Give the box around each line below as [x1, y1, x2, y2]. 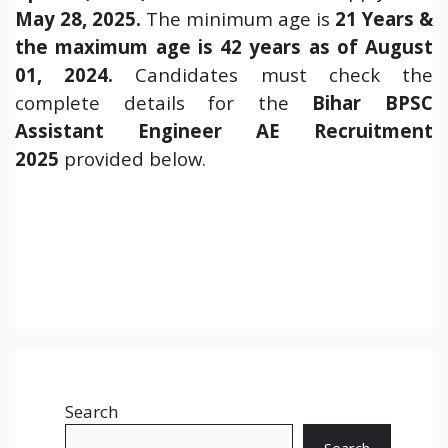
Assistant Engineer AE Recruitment [15, 118, 433, 143]
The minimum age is [141, 6, 335, 31]
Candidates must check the [113, 62, 434, 87]
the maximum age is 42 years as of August [15, 34, 433, 59]
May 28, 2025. [15, 6, 141, 31]
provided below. [59, 146, 206, 171]
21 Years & [335, 6, 433, 31]
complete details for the [15, 90, 313, 115]
